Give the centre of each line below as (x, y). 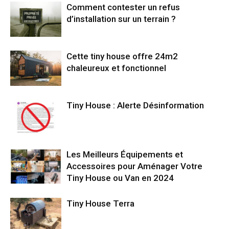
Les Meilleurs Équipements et (125, 154)
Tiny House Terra (100, 203)
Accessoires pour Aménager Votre (134, 166)
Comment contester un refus (123, 7)
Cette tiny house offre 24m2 (122, 56)
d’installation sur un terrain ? (121, 19)
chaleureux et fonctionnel (116, 68)
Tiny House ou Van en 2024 (120, 178)
